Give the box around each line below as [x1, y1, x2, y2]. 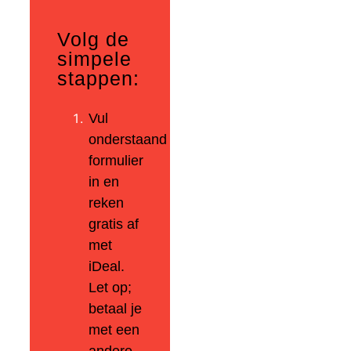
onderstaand [89, 132, 167, 147]
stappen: [57, 67, 139, 89]
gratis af [89, 216, 139, 232]
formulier [89, 153, 143, 168]
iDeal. [89, 259, 125, 274]
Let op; [89, 280, 132, 295]
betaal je [89, 301, 142, 317]
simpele [57, 48, 132, 70]
